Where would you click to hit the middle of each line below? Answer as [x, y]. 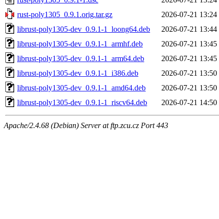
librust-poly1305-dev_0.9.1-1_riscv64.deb [82, 102]
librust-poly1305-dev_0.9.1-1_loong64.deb [84, 29]
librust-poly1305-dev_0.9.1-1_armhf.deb [80, 44]
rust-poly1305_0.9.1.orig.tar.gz [65, 14]
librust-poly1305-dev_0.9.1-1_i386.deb [78, 73]
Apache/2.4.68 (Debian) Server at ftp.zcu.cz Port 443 [86, 125]
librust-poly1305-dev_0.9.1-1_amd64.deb [81, 88]
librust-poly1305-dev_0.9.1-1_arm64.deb [81, 58]
